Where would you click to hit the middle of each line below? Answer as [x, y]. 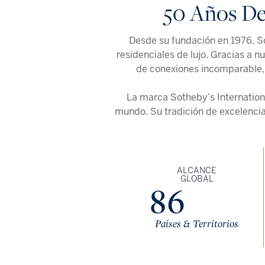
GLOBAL [197, 179]
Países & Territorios [197, 223]
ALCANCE [197, 170]
